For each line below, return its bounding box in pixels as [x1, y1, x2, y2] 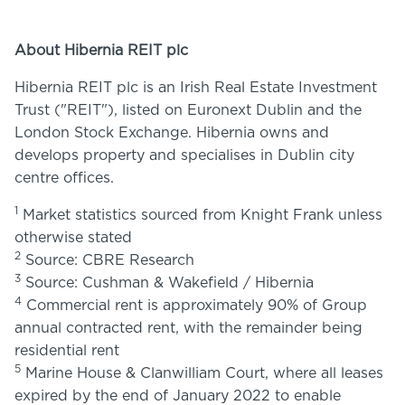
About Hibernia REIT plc [14, 43, 188, 58]
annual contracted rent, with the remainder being [14, 321, 363, 335]
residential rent [14, 344, 119, 358]
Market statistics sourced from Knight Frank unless [18, 208, 382, 222]
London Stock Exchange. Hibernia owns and [14, 126, 329, 140]
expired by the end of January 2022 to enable [14, 389, 341, 403]
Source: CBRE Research [21, 253, 194, 268]
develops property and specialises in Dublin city [14, 148, 354, 163]
